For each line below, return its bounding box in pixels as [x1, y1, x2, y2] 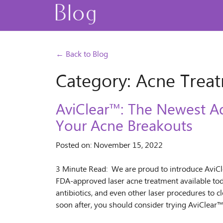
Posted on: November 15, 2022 [56, 139, 163, 152]
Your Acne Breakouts [56, 114, 193, 138]
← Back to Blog [56, 48, 108, 61]
